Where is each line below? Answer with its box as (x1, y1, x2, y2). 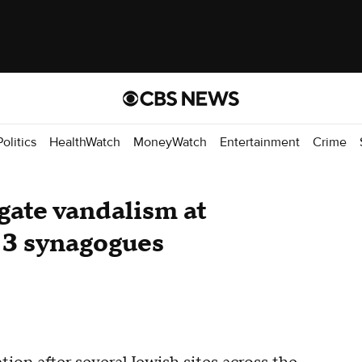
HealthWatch (49, 133, 120, 150)
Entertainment (220, 133, 300, 150)
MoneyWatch (133, 133, 207, 150)
